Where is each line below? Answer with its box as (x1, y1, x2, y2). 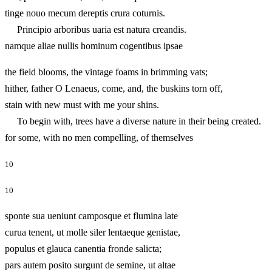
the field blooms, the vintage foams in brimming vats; (5, 66, 208, 77)
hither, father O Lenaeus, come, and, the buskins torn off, (5, 83, 223, 93)
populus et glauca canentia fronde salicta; (5, 243, 161, 254)
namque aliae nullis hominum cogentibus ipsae (5, 40, 219, 51)
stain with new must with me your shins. (5, 99, 159, 110)
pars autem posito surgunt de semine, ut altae (5, 260, 175, 270)
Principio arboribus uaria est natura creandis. (5, 24, 186, 35)
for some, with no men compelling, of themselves (5, 132, 229, 143)
